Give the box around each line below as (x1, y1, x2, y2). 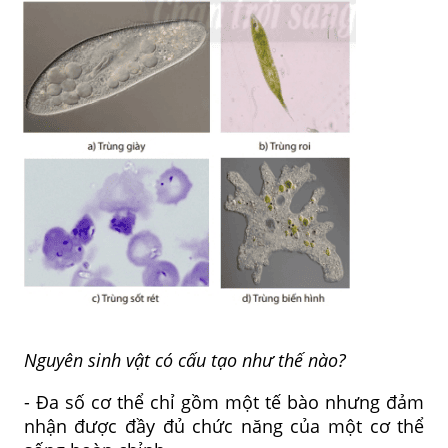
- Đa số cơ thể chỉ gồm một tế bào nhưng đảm (23, 389, 425, 414)
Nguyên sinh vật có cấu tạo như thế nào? (23, 347, 346, 372)
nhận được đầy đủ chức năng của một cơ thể (23, 413, 425, 438)
